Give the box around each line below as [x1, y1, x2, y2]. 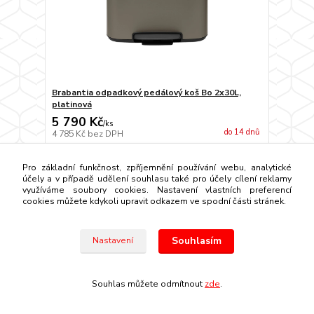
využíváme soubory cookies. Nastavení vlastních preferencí [22, 184, 292, 196]
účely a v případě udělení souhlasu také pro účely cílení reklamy [22, 173, 292, 184]
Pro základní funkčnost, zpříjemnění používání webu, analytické [22, 162, 292, 173]
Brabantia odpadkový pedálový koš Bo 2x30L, [51, 86, 241, 98]
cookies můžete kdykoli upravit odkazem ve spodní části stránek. [22, 196, 286, 207]
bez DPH [87, 128, 123, 139]
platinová [51, 98, 92, 110]
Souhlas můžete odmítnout [92, 278, 205, 289]
